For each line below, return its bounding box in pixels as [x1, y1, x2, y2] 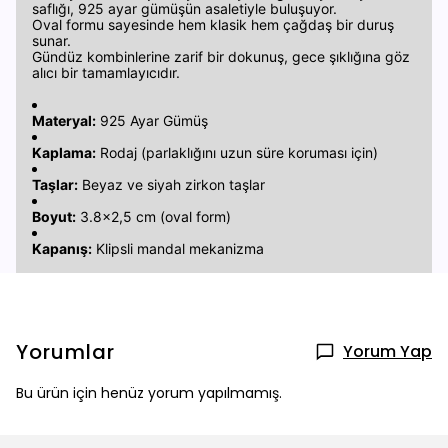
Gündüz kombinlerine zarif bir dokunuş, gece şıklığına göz [32, 48, 410, 65]
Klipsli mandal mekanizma [92, 240, 264, 257]
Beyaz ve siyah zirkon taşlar [78, 176, 265, 193]
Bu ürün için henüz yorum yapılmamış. [16, 383, 282, 403]
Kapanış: [32, 240, 92, 257]
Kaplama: [32, 144, 96, 161]
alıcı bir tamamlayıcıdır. [32, 64, 180, 81]
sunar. [32, 32, 71, 49]
